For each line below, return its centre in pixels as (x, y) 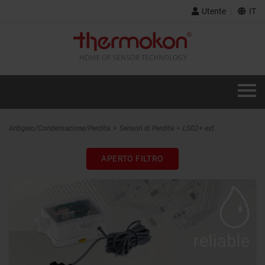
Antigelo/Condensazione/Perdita (59, 128)
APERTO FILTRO (132, 158)
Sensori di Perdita (146, 128)
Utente (214, 11)
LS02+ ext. (200, 128)
